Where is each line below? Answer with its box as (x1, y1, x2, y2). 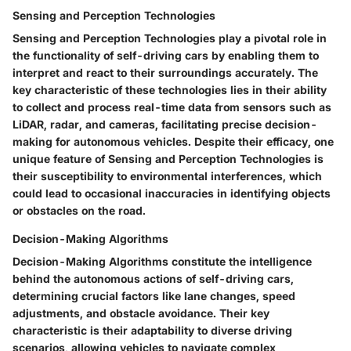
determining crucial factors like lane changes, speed (13, 288, 295, 302)
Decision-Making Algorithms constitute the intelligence (13, 254, 312, 268)
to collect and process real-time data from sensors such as (13, 100, 331, 114)
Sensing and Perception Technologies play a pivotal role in (13, 31, 327, 45)
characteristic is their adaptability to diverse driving (13, 323, 292, 337)
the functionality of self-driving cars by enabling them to (13, 48, 319, 62)
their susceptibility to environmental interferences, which (13, 168, 322, 183)
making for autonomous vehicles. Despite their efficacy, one (13, 134, 334, 148)
